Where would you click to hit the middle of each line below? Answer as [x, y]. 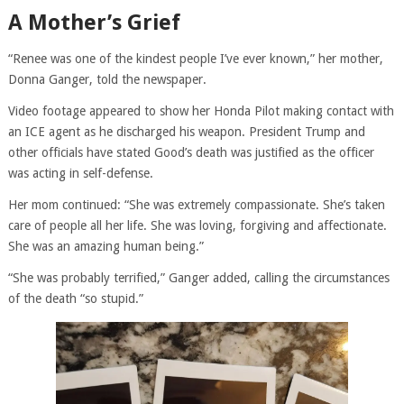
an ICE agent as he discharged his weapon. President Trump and [186, 131]
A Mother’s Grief [94, 22]
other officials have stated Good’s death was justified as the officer [191, 152]
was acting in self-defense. [80, 173]
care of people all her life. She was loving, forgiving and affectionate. [197, 225]
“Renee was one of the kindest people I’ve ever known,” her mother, [195, 58]
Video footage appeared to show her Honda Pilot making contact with [201, 110]
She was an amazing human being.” [106, 246]
